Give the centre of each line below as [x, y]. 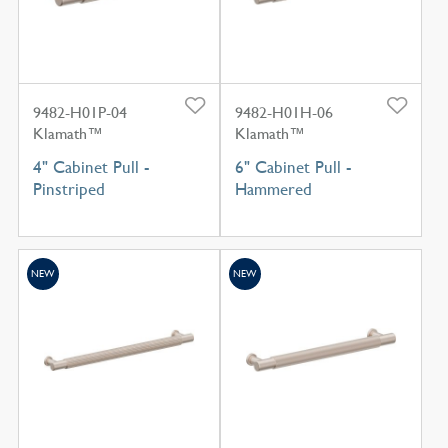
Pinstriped [68, 189]
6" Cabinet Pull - [293, 167]
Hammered [273, 189]
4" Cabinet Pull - [91, 167]
